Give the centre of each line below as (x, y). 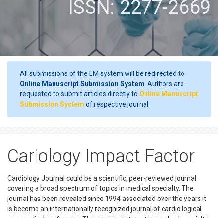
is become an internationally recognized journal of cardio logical (104, 209)
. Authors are (164, 84)
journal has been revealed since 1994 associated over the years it (107, 199)
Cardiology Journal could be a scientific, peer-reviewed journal (102, 178)
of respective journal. (117, 104)
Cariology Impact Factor (101, 156)
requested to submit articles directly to (80, 94)
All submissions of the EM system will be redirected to (102, 73)
